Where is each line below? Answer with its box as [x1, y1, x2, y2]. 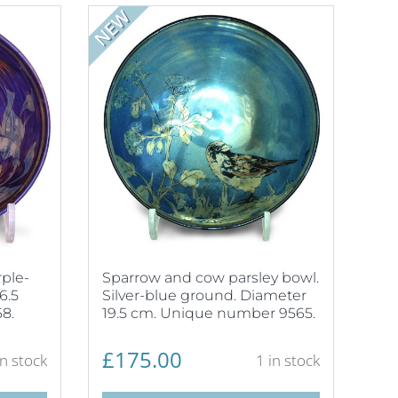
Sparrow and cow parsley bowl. [101, 268, 319, 286]
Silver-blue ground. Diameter [101, 286, 306, 304]
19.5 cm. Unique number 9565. [101, 304, 315, 322]
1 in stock [256, 350, 320, 370]
